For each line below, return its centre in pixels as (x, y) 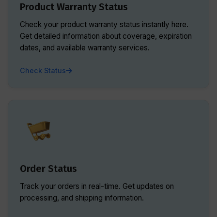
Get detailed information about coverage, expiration (106, 36)
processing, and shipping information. (82, 198)
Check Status (43, 70)
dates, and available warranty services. (85, 48)
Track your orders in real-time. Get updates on (97, 186)
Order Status (48, 169)
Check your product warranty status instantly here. (104, 24)
